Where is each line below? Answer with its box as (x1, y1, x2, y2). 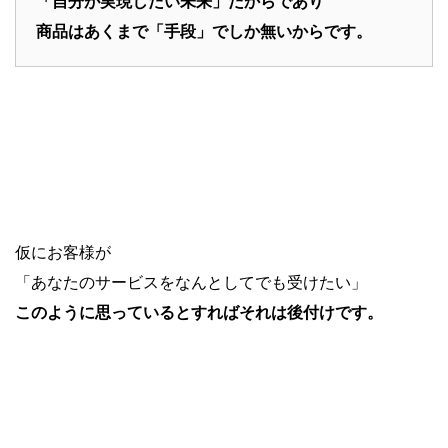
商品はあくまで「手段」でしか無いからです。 (36, 21, 372, 42)
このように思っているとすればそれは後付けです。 (15, 302, 383, 323)
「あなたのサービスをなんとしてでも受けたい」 (15, 272, 367, 293)
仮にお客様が (15, 242, 111, 263)
